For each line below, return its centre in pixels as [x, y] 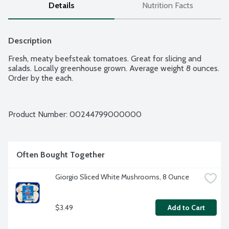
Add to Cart [186, 208]
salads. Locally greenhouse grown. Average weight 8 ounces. [114, 68]
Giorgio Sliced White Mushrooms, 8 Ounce [122, 177]
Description [30, 41]
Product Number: [39, 114]
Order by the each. [41, 78]
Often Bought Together [60, 155]
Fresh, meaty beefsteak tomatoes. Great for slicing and [105, 59]
